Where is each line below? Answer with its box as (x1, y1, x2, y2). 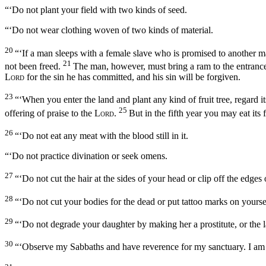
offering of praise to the (5, 107, 94, 118)
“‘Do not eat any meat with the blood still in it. (15, 130, 188, 141)
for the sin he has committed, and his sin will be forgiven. (24, 71, 240, 82)
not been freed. (5, 61, 61, 71)
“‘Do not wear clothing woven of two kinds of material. (5, 25, 213, 36)
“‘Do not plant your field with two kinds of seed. (5, 5, 187, 15)
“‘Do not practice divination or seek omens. (5, 150, 167, 161)
